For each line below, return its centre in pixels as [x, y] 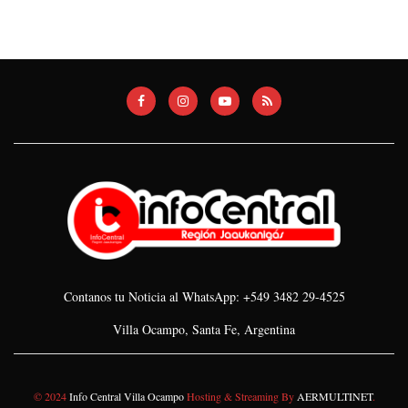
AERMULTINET [333, 396]
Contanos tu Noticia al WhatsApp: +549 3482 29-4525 [204, 296]
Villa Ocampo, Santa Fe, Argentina [204, 329]
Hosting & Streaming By [239, 396]
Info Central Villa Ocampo [126, 396]
